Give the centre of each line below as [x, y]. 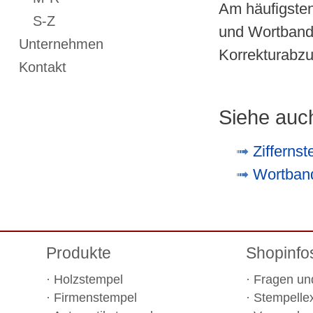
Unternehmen [61, 44]
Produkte [79, 253]
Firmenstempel [96, 297]
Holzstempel [89, 279]
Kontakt [42, 67]
